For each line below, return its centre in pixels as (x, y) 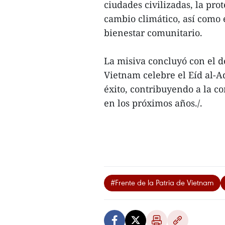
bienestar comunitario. (153, 33)
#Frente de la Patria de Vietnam (162, 182)
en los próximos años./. (153, 103)
